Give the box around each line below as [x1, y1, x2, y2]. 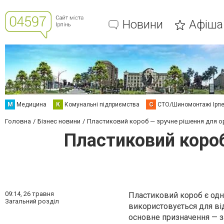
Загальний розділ [5, 197, 59, 205]
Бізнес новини [37, 117, 80, 125]
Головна [5, 117, 31, 125]
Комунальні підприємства [64, 101, 139, 108]
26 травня [23, 190, 54, 197]
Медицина [16, 101, 46, 108]
